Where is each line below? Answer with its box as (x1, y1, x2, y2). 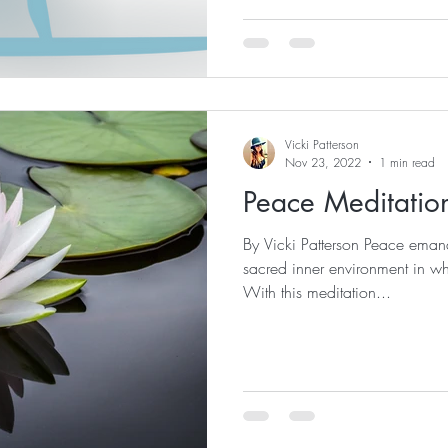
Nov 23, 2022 (285, 153, 361, 171)
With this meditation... (243, 280, 391, 303)
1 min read (379, 153, 435, 171)
